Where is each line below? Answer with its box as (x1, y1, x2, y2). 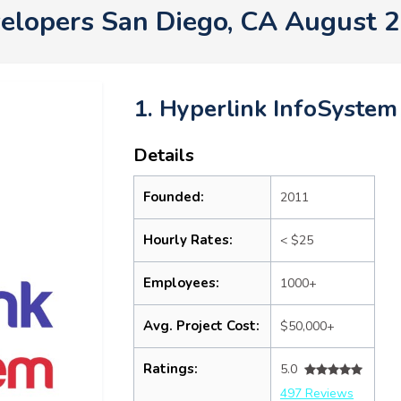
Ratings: (143, 360, 198, 378)
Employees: (143, 274, 219, 292)
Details (133, 143, 194, 167)
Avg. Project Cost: (143, 317, 260, 335)
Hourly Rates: (143, 231, 233, 249)
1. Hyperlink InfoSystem (133, 93, 397, 124)
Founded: (143, 188, 204, 206)
